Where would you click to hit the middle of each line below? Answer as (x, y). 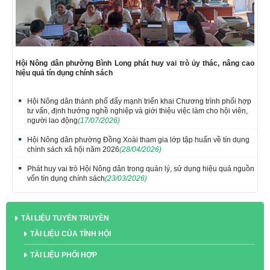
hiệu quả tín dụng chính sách (64, 73)
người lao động (52, 120)
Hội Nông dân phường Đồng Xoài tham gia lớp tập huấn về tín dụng (138, 140)
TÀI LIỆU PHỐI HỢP (64, 255)
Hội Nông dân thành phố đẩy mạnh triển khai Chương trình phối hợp (139, 101)
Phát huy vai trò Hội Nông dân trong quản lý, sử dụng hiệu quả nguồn (141, 168)
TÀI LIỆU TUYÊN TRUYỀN (65, 218)
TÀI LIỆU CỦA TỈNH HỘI (71, 234)
